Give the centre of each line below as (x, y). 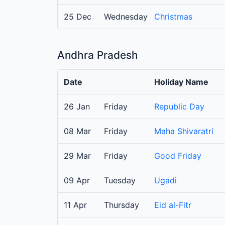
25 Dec (78, 17)
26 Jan (77, 107)
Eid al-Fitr (173, 205)
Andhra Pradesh (98, 55)
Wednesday (126, 17)
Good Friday (178, 156)
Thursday (122, 205)
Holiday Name (181, 82)
